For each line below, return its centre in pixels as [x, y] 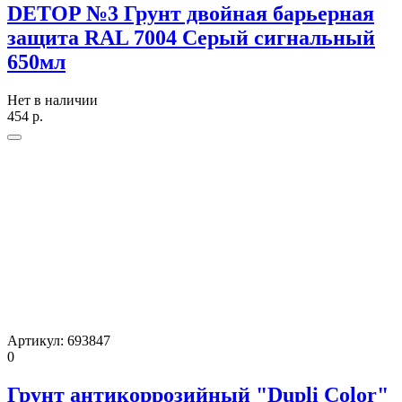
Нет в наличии [52, 100]
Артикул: [37, 341]
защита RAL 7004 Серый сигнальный [191, 38]
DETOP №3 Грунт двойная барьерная [191, 14]
